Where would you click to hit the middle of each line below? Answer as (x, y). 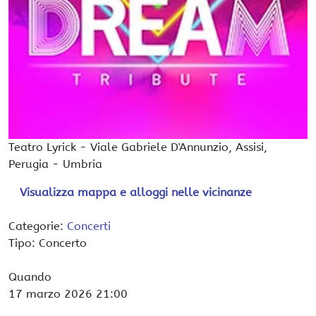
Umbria (83, 164)
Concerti (89, 226)
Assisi (250, 147)
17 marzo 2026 (50, 294)
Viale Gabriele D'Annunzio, (163, 147)
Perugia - (36, 164)
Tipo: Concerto (48, 243)
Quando (30, 277)
